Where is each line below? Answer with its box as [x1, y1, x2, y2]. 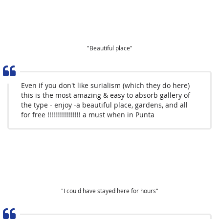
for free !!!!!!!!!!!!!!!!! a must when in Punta [21, 110, 154, 119]
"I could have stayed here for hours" [61, 187, 158, 195]
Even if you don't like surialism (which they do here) [21, 81, 190, 90]
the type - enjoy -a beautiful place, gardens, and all [21, 100, 188, 109]
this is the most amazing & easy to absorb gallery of [21, 90, 190, 100]
